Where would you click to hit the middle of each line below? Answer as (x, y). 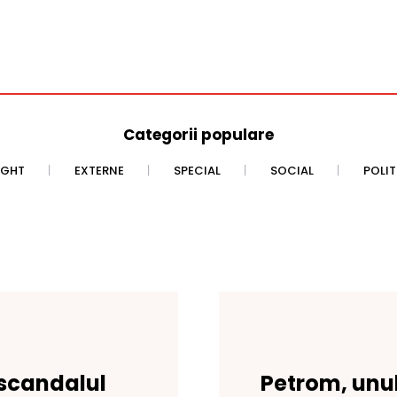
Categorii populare (198, 135)
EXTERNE (99, 171)
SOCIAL (292, 171)
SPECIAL (197, 171)
